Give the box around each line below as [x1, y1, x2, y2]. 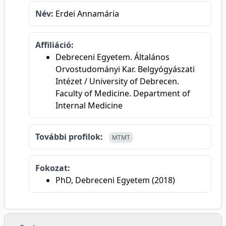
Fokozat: [35, 162, 70, 174]
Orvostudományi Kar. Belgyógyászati [55, 64, 195, 75]
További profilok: [35, 131, 103, 142]
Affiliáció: [35, 39, 74, 50]
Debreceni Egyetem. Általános [55, 51, 169, 63]
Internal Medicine [55, 100, 123, 111]
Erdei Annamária [53, 8, 119, 19]
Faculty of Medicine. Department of [55, 88, 190, 99]
